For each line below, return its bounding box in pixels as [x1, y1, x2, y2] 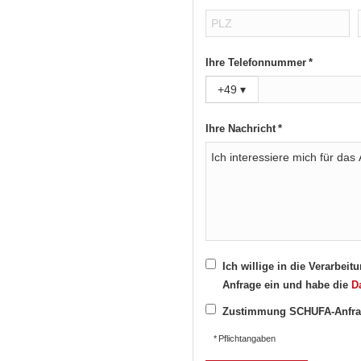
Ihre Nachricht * [205, 122, 282, 135]
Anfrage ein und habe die [222, 278, 351, 291]
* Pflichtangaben [214, 333, 276, 343]
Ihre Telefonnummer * [205, 56, 313, 68]
